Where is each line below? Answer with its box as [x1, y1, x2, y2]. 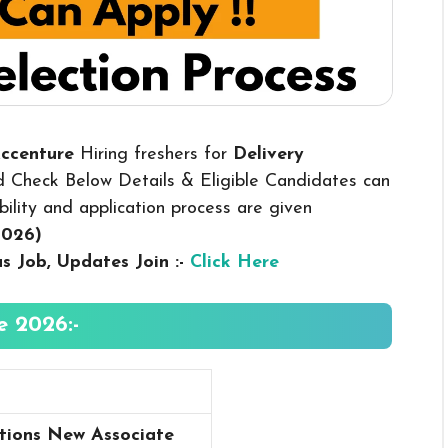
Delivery [233, 144, 304, 164]
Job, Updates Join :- [17, 252, 190, 272]
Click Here [190, 252, 279, 272]
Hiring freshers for [80, 144, 233, 164]
